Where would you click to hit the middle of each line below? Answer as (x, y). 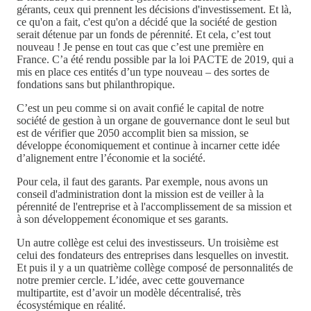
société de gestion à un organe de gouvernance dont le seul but (153, 121)
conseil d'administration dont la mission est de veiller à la (140, 194)
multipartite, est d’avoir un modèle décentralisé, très (129, 293)
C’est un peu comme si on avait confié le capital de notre (140, 108)
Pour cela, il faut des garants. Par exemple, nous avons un (142, 182)
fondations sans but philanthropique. (96, 85)
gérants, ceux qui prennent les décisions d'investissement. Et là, (154, 10)
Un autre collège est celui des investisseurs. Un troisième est (148, 243)
